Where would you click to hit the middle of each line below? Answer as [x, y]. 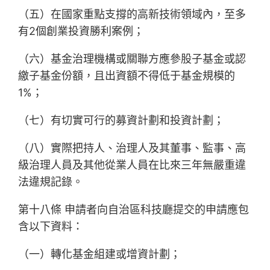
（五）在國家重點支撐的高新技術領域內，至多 [132, 14]
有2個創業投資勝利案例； [81, 31]
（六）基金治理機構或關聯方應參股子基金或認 [132, 59]
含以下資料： [51, 227]
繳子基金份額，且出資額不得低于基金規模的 [127, 76]
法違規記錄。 [51, 182]
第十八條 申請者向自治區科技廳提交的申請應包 [134, 210]
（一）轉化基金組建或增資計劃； [100, 254]
